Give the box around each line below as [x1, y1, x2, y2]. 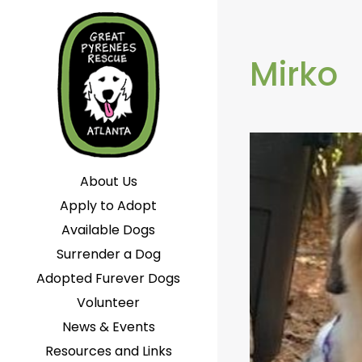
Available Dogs [61, 221, 156, 239]
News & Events [61, 318, 155, 336]
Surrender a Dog [56, 245, 161, 263]
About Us [79, 172, 137, 191]
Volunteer [77, 293, 141, 312]
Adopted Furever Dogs [36, 269, 181, 288]
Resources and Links [44, 342, 172, 360]
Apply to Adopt [60, 196, 158, 215]
